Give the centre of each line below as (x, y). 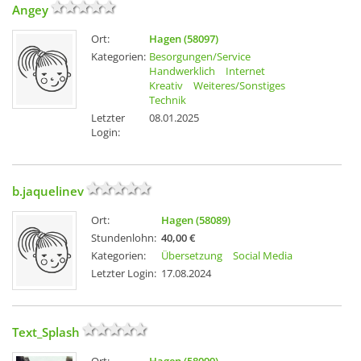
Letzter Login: (124, 274)
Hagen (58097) (184, 39)
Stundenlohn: (124, 238)
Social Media (263, 256)
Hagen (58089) (196, 220)
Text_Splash (46, 332)
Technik (168, 100)
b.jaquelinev (48, 191)
